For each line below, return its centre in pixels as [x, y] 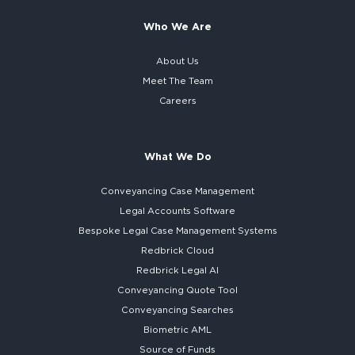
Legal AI [200, 270]
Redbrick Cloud [177, 250]
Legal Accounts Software [177, 211]
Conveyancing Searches [177, 310]
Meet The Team [177, 81]
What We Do [177, 156]
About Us [177, 61]
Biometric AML [177, 330]
